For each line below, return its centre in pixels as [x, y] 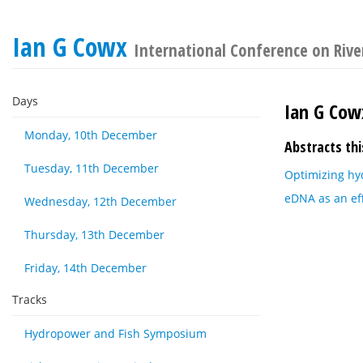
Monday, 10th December [91, 135]
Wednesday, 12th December [100, 201]
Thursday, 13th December [94, 235]
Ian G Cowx [73, 47]
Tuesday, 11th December [92, 168]
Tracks [30, 299]
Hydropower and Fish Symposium [115, 333]
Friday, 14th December [85, 268]
